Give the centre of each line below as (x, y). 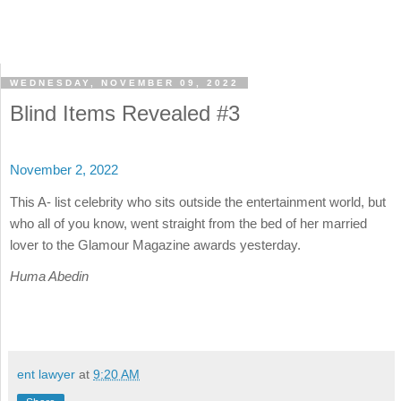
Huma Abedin (49, 276)
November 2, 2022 (64, 170)
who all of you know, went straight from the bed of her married (188, 223)
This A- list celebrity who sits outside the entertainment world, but (198, 201)
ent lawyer (46, 375)
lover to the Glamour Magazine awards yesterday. (157, 244)
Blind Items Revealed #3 (125, 114)
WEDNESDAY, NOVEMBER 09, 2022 (124, 83)
